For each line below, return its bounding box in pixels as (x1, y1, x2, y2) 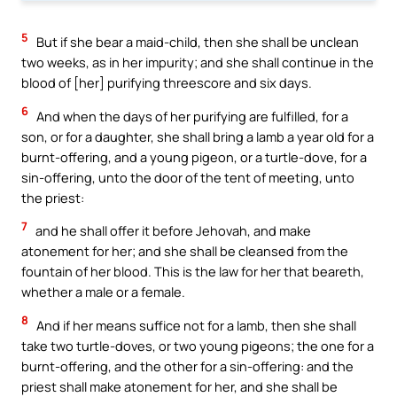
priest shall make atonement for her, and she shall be (21, 377, 338, 395)
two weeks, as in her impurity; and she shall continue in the (21, 53, 374, 72)
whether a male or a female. (21, 283, 185, 301)
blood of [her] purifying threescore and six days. (21, 74, 312, 92)
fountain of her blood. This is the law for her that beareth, (21, 262, 364, 281)
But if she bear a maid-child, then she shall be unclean (34, 33, 359, 51)
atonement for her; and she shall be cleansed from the (21, 242, 348, 261)
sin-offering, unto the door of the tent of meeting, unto (21, 167, 354, 186)
